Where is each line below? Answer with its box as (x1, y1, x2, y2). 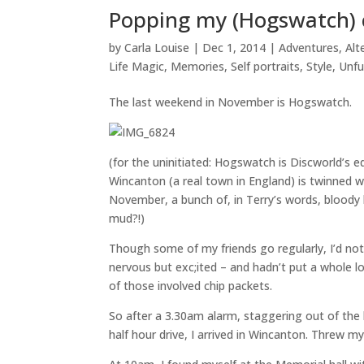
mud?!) (109, 210, 145, 226)
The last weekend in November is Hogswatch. (109, 94, 353, 110)
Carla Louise (124, 40, 190, 55)
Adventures (279, 40, 340, 55)
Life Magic (109, 58, 165, 74)
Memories (171, 58, 225, 74)
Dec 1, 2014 (202, 40, 266, 55)
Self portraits (231, 58, 301, 74)
